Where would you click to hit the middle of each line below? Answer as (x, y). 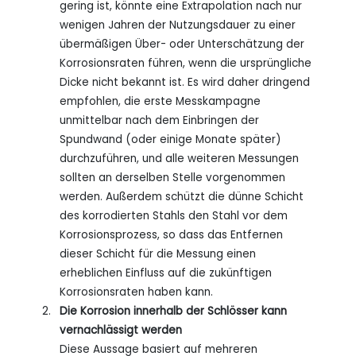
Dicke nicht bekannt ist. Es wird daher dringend (184, 83)
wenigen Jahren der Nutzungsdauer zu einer (177, 25)
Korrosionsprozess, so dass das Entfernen (171, 235)
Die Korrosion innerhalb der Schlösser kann (173, 311)
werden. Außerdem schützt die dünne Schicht (181, 197)
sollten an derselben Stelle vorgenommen (172, 178)
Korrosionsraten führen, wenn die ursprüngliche (185, 64)
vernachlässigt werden (120, 331)
